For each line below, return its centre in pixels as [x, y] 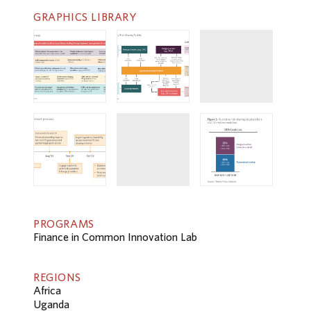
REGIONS [57, 277]
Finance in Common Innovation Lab [115, 236]
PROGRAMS [64, 223]
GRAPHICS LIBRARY [85, 17]
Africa [47, 291]
